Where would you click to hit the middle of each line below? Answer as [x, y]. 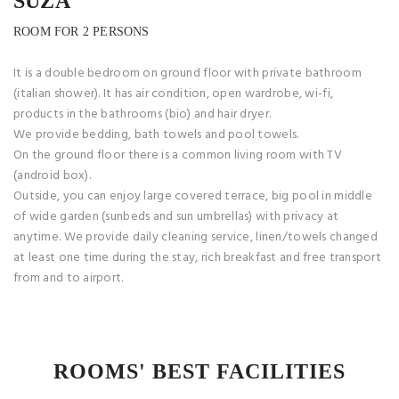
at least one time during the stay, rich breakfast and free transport [198, 258]
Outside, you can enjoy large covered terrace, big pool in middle [193, 197]
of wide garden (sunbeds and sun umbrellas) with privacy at [176, 217]
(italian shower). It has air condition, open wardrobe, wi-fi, [174, 94]
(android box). [52, 176]
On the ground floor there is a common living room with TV [178, 156]
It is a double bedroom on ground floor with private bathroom [187, 74]
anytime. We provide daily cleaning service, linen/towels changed [195, 238]
